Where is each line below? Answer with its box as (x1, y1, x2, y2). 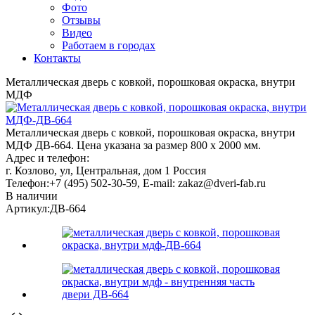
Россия (173, 164, 206, 176)
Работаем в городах (62, 39, 155, 51)
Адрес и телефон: (6, 151, 89, 164)
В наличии (6, 189, 58, 202)
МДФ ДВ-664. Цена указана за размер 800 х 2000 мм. (6, 139, 261, 151)
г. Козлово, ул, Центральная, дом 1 (6, 164, 170, 176)
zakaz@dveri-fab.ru (178, 176, 266, 189)
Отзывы (62, 13, 101, 26)
